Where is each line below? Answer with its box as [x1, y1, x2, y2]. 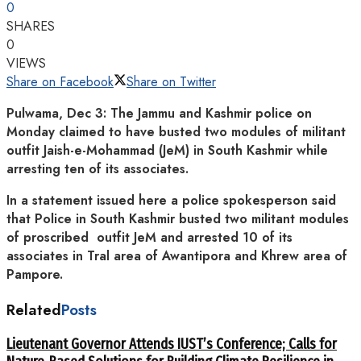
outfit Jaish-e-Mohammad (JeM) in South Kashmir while [6, 140, 328, 160]
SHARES [6, 16, 55, 35]
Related [6, 298, 61, 321]
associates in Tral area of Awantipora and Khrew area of [6, 246, 347, 265]
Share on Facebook [6, 72, 114, 91]
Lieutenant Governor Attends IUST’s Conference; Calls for [6, 335, 337, 354]
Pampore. [6, 264, 63, 284]
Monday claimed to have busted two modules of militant [6, 122, 346, 141]
